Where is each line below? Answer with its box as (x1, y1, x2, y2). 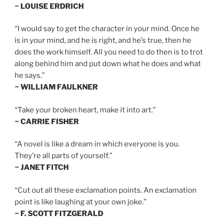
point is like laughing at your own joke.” (15, 197, 146, 206)
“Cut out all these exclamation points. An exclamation (15, 185, 197, 195)
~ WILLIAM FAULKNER (15, 83, 98, 92)
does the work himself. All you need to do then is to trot (15, 48, 203, 57)
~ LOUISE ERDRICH (15, 1, 84, 11)
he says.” (15, 71, 45, 80)
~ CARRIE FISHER (15, 117, 79, 126)
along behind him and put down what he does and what (15, 59, 201, 69)
